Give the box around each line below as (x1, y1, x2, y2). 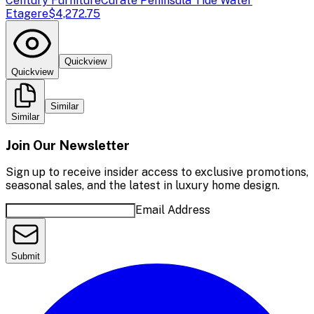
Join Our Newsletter (6, 137, 130, 153)
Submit (11, 251, 40, 262)
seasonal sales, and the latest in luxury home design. (6, 179, 280, 193)
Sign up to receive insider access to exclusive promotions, (6, 165, 308, 179)
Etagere (6, 6, 48, 20)
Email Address (135, 203, 210, 217)
